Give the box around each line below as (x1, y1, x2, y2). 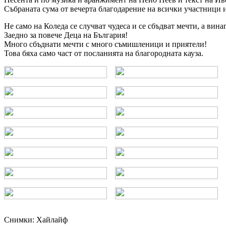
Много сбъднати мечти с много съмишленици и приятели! (4, 40, 207, 49)
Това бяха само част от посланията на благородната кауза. (4, 49, 203, 58)
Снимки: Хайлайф (4, 215, 68, 224)
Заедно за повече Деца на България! (4, 31, 128, 40)
